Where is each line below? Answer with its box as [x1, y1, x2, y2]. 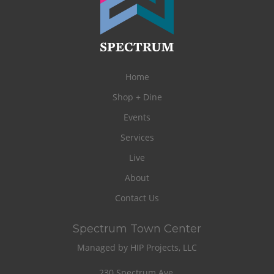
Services [120, 131, 154, 144]
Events [124, 111, 150, 124]
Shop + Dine [112, 91, 162, 103]
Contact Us [115, 192, 159, 204]
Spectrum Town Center [73, 222, 201, 236]
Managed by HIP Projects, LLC [77, 242, 197, 254]
